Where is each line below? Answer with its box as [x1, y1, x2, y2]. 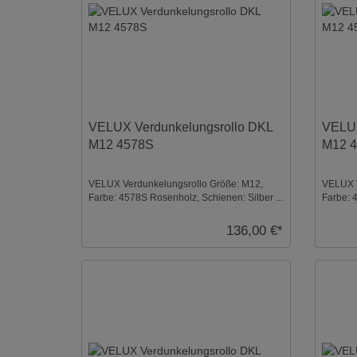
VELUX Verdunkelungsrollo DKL [88, 120, 273, 134]
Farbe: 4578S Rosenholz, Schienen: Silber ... [88, 191, 284, 203]
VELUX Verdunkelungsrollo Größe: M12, [88, 178, 264, 190]
